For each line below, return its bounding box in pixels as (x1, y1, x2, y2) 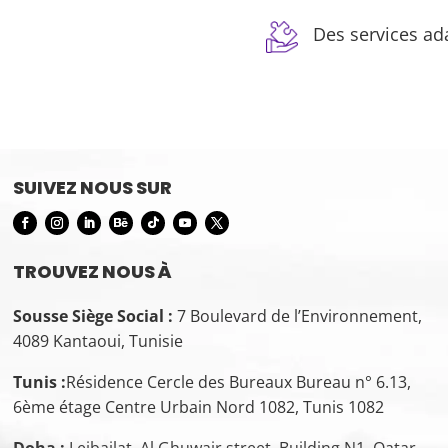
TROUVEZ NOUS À (13, 259, 173, 285)
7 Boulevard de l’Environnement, (173, 305, 427, 328)
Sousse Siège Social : (13, 305, 174, 328)
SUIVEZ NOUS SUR (13, 175, 173, 201)
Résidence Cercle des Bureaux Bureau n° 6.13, (66, 371, 412, 394)
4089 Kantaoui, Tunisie (13, 330, 184, 353)
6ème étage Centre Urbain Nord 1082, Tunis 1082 (13, 396, 385, 419)
